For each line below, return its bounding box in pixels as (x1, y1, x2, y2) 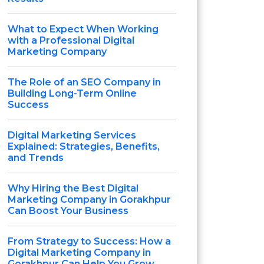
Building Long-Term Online (8, 88, 137, 99)
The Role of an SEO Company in (8, 77, 161, 88)
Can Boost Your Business (8, 205, 128, 216)
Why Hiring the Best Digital (8, 183, 138, 194)
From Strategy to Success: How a (8, 236, 171, 247)
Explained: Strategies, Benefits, (8, 141, 160, 152)
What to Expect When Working (8, 24, 159, 35)
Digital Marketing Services (8, 130, 136, 141)
